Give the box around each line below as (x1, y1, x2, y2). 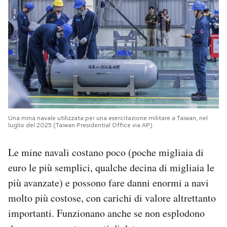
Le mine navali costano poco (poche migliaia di (8, 145, 204, 159)
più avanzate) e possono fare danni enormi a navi (8, 175, 209, 190)
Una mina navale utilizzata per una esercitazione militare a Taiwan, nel (8, 113, 208, 122)
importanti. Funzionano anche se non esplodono (8, 206, 205, 220)
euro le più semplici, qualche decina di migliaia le (8, 160, 214, 174)
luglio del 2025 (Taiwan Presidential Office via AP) (8, 121, 153, 129)
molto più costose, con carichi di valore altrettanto (8, 191, 216, 205)
